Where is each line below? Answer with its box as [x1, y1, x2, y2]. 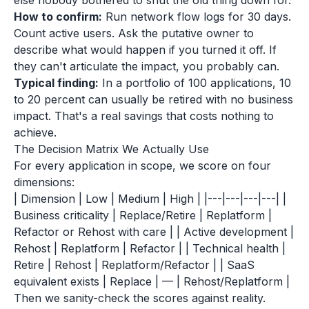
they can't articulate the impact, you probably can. [14, 59, 279, 73]
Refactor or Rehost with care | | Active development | [14, 225, 294, 239]
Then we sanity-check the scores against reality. [14, 291, 266, 305]
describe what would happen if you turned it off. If [14, 43, 277, 57]
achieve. [14, 126, 57, 139]
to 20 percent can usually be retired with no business [14, 92, 293, 106]
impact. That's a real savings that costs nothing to [14, 109, 274, 123]
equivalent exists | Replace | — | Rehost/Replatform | [14, 275, 290, 288]
